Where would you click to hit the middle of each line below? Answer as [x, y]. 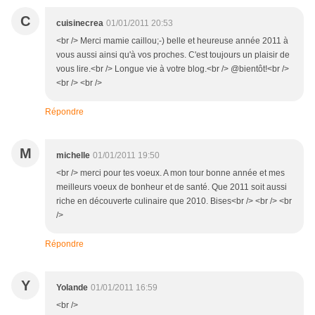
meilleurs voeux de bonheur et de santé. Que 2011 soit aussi [172, 187]
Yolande [72, 288]
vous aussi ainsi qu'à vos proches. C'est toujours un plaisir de [173, 55]
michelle [73, 156]
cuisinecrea [80, 24]
